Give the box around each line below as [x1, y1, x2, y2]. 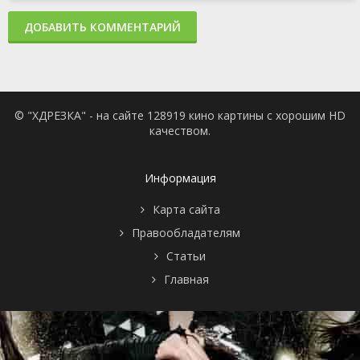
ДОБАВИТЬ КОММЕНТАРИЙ [24, 19, 181, 35]
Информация [144, 170, 216, 186]
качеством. [149, 123, 211, 139]
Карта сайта [152, 202, 220, 218]
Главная [163, 272, 209, 288]
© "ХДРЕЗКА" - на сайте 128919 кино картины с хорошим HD [14, 108, 346, 124]
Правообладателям [132, 225, 240, 241]
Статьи [166, 248, 206, 264]
